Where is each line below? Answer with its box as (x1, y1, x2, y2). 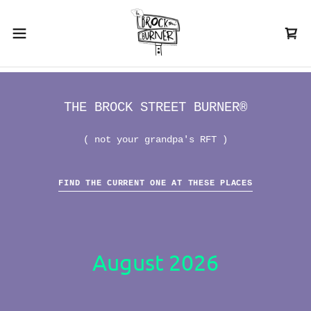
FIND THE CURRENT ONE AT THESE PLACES (58, 178, 253, 188)
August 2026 (92, 249, 219, 276)
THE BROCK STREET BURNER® (64, 100, 247, 115)
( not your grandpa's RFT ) (83, 134, 228, 145)
